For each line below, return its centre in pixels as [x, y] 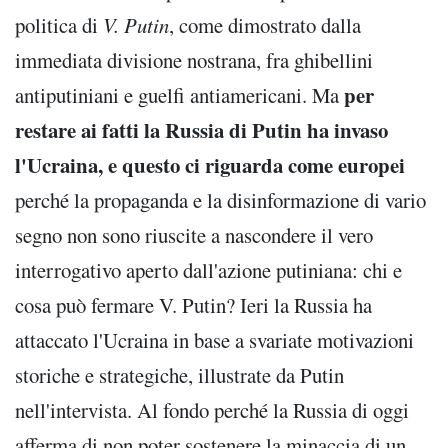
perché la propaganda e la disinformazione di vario [220, 200]
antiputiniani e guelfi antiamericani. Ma [179, 95]
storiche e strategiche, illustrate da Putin [179, 375]
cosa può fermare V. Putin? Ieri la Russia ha [193, 305]
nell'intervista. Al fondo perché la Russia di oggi [212, 410]
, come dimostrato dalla [265, 25]
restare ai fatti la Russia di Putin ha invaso [201, 130]
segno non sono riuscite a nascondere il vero [194, 235]
